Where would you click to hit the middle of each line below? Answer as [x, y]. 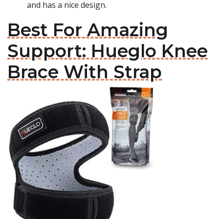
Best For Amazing [88, 30]
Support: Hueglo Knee [108, 51]
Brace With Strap [85, 72]
